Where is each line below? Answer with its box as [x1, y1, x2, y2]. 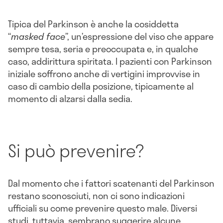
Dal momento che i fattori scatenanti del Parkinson [8, 176, 215, 190]
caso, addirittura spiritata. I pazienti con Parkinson [8, 54, 212, 69]
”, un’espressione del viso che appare [65, 29, 214, 44]
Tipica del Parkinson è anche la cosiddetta [8, 17, 179, 31]
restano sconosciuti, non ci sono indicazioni [8, 188, 185, 203]
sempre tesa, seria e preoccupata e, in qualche [8, 42, 198, 56]
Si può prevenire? [8, 137, 144, 164]
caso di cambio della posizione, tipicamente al [8, 79, 194, 94]
